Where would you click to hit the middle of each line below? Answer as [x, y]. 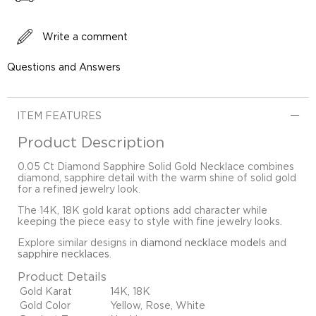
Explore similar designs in [79, 243]
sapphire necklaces [63, 254]
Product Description [91, 142]
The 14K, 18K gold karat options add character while [142, 210]
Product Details [62, 276]
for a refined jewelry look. [79, 189]
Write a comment [85, 37]
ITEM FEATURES [59, 116]
